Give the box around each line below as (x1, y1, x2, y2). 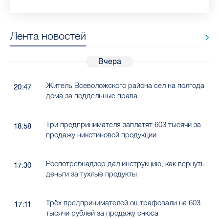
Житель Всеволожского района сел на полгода (45, 81, 204, 90)
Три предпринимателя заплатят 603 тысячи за (45, 120, 201, 130)
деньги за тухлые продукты (45, 169, 137, 179)
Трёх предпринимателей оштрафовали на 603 (45, 198, 200, 208)
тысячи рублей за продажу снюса (45, 208, 158, 218)
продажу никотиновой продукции (45, 130, 156, 140)
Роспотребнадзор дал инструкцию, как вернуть (45, 159, 205, 169)
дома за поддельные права (45, 91, 137, 101)
